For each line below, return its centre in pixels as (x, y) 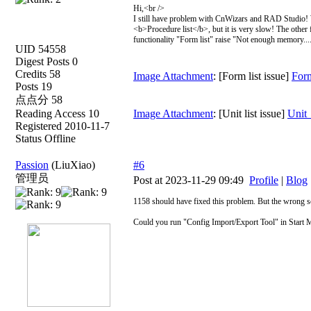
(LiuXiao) (73, 165)
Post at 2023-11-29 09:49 (191, 180)
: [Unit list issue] (250, 114)
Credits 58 (38, 74)
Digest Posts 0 (47, 61)
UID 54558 (41, 49)
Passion (32, 165)
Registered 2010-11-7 (62, 126)
